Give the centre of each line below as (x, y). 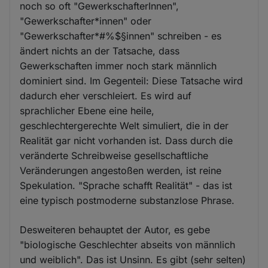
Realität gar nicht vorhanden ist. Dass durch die (127, 141)
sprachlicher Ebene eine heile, (87, 111)
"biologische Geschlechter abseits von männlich (128, 245)
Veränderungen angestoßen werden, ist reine (121, 171)
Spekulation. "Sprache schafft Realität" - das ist (126, 186)
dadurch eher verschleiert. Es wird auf (106, 96)
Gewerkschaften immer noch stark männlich (118, 66)
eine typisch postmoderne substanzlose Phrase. (127, 201)
